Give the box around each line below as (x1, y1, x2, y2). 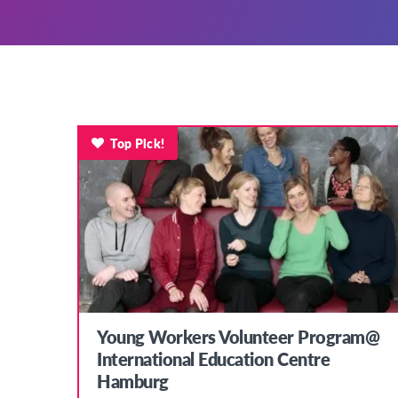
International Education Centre (97, 346, 330, 372)
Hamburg (97, 369, 169, 394)
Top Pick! (110, 133, 165, 152)
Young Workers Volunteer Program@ (97, 324, 379, 350)
